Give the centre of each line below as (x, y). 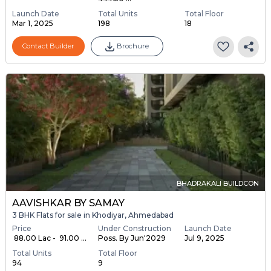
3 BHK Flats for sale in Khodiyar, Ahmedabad (93, 215)
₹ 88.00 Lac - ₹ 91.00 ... (49, 238)
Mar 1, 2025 (32, 23)
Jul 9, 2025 (204, 238)
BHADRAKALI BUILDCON (218, 184)
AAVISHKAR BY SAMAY (68, 203)
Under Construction (135, 228)
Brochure (132, 46)
